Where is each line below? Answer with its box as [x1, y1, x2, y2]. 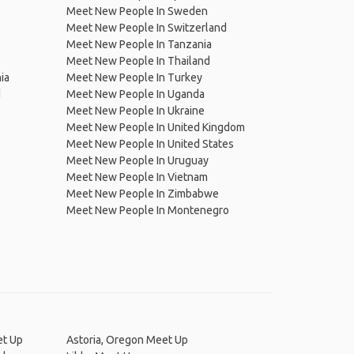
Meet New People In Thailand [66, 55, 210, 67]
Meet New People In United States [66, 137, 234, 150]
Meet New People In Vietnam [66, 171, 208, 183]
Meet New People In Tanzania [66, 38, 212, 51]
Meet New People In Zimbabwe [66, 187, 219, 200]
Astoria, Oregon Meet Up [66, 333, 188, 346]
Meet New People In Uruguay [66, 154, 209, 167]
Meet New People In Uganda [66, 88, 205, 100]
